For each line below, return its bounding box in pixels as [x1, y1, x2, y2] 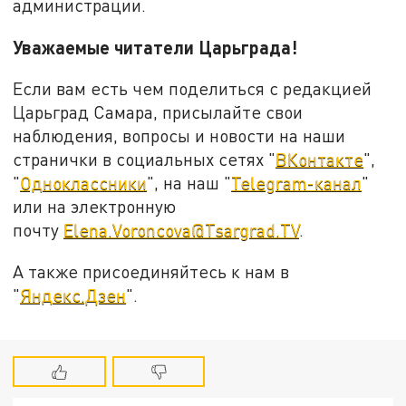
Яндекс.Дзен [20, 284, 127, 305]
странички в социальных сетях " [13, 149, 276, 170]
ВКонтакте [275, 149, 364, 170]
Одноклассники [20, 172, 148, 194]
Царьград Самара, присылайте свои [13, 101, 304, 123]
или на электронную [13, 196, 177, 217]
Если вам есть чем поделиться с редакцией [13, 78, 372, 100]
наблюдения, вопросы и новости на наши [13, 125, 346, 147]
